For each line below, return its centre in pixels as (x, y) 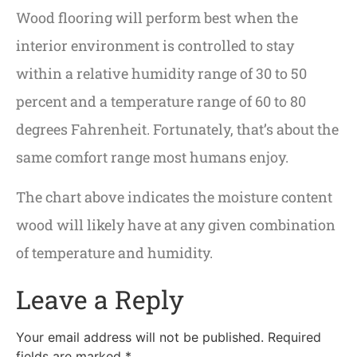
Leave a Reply (100, 300)
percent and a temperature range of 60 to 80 (161, 102)
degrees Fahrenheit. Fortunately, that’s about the (177, 129)
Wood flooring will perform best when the (157, 18)
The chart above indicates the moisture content (174, 196)
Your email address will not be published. (140, 337)
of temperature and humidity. (114, 252)
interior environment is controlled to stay (155, 46)
